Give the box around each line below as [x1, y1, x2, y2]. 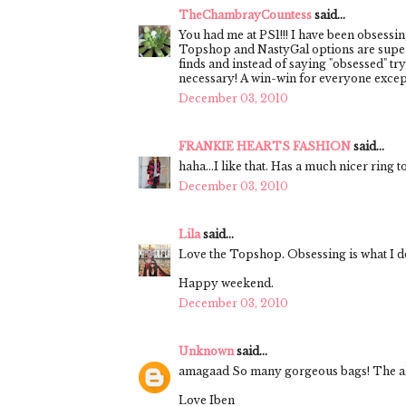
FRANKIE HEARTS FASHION [179, 139, 351, 153]
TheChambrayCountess [179, 7, 312, 22]
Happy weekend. [179, 275, 274, 290]
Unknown [179, 343, 234, 358]
